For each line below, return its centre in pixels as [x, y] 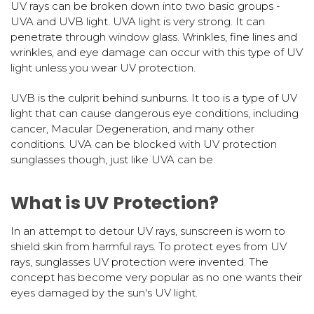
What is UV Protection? [115, 203]
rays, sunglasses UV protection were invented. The [139, 261]
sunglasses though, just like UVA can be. [113, 159]
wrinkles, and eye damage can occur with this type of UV [157, 52]
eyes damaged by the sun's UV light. [104, 292]
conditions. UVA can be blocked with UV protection [144, 144]
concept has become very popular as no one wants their [156, 277]
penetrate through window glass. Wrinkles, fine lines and [154, 36]
